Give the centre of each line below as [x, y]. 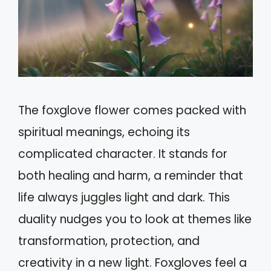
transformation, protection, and [109, 241]
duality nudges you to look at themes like [135, 220]
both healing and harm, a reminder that [131, 176]
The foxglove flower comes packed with [132, 111]
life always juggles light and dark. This [124, 198]
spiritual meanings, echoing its [104, 132]
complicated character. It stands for [123, 154]
